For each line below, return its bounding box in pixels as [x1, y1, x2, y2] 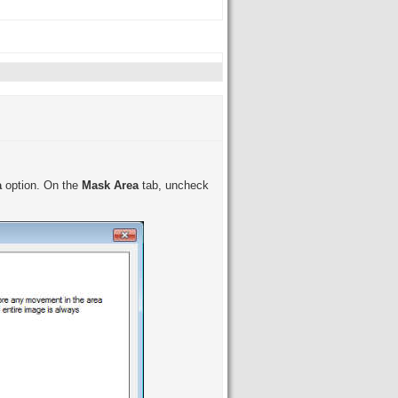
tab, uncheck [139, 179, 209, 192]
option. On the [5, 179, 82, 192]
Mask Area [82, 179, 139, 192]
